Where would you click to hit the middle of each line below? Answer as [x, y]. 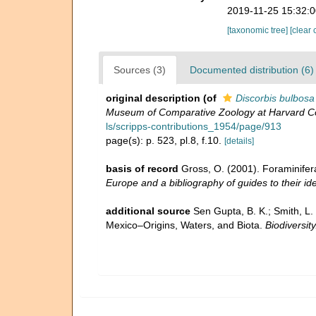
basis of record [142, 169]
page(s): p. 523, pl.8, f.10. [165, 140]
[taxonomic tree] [258, 30]
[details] [239, 141]
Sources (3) [140, 70]
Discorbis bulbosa [275, 98]
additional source [148, 211]
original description [153, 98]
